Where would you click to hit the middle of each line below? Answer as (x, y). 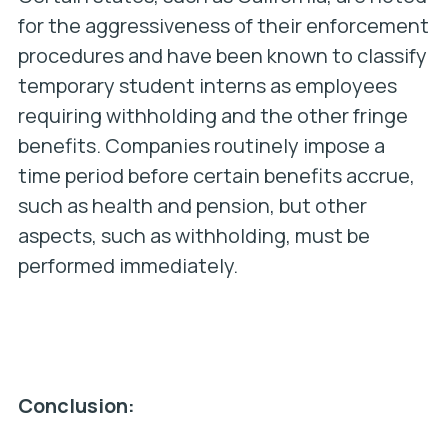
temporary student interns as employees (207, 85)
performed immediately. (127, 265)
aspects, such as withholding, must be (193, 235)
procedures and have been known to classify (222, 55)
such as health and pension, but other (192, 205)
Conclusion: (76, 405)
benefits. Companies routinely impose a (201, 145)
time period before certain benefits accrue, (216, 175)
